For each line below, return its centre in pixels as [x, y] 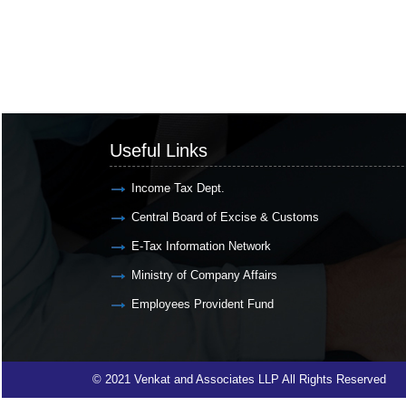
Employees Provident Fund [202, 304]
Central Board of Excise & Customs [225, 217]
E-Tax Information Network [201, 246]
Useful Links [158, 150]
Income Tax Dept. [178, 188]
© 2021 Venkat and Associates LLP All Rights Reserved [239, 379]
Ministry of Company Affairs [204, 275]
